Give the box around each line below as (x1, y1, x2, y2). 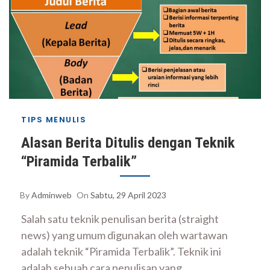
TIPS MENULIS (21, 113, 86, 125)
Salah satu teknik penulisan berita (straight (21, 212, 219, 225)
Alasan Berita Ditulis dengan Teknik (21, 134, 235, 151)
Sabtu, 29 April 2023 (90, 189, 166, 200)
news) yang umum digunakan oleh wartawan (21, 228, 228, 242)
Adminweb (31, 189, 72, 200)
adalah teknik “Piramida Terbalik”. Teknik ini (21, 245, 221, 258)
